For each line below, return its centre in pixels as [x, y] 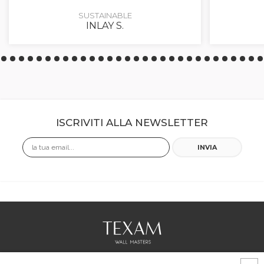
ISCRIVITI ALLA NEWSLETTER [132, 123]
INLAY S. [105, 26]
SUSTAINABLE [105, 15]
